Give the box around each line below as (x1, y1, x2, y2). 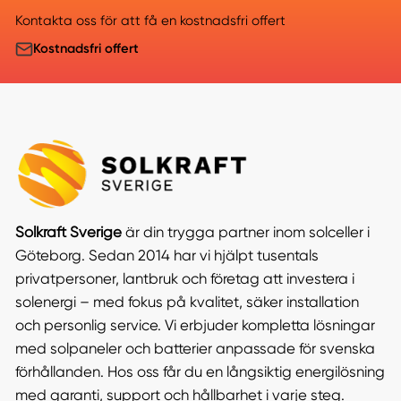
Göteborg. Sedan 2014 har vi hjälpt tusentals (14, 247, 319, 265)
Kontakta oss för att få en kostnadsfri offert (14, 13, 286, 30)
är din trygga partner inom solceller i (121, 224, 370, 242)
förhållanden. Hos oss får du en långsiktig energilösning (14, 363, 385, 381)
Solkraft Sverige (14, 224, 122, 242)
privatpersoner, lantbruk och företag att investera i (14, 270, 354, 288)
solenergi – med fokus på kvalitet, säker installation (14, 294, 359, 311)
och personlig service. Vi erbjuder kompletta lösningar (14, 317, 375, 335)
